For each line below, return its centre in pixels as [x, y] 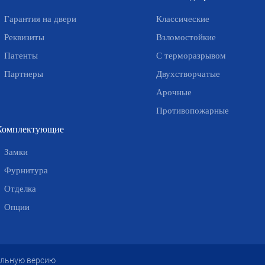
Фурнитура [26, 170]
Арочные [174, 92]
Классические [182, 19]
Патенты [21, 56]
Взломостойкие [186, 37]
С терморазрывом [191, 56]
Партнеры [23, 74]
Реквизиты [24, 37]
